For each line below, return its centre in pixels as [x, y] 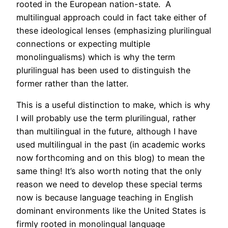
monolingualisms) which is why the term [96, 57]
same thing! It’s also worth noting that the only [109, 171]
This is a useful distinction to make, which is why [113, 105]
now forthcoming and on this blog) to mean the [110, 158]
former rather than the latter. [75, 84]
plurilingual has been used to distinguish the [103, 70]
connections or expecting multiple [83, 44]
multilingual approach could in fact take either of [111, 18]
